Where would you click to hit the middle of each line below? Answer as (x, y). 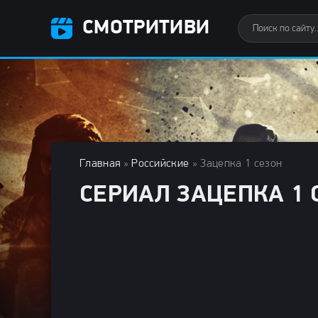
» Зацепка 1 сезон (236, 164)
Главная (100, 164)
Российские (160, 164)
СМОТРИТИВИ (146, 28)
